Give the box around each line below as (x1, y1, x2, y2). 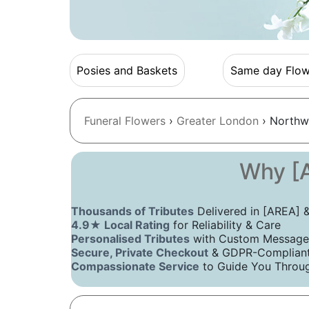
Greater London (176, 114, 259, 128)
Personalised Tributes (70, 232, 190, 246)
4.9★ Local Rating (70, 218, 170, 232)
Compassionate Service (70, 259, 199, 274)
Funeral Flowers (83, 114, 166, 128)
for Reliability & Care (169, 218, 281, 232)
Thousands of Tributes (70, 204, 194, 219)
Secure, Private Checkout (70, 246, 208, 260)
